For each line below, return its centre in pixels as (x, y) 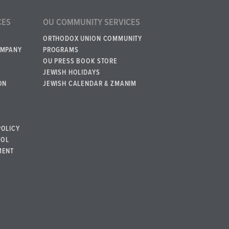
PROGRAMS (61, 50)
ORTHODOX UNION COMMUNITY (93, 39)
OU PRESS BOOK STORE (80, 61)
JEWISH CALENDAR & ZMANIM (90, 84)
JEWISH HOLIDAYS (71, 72)
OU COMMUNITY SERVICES (91, 22)
